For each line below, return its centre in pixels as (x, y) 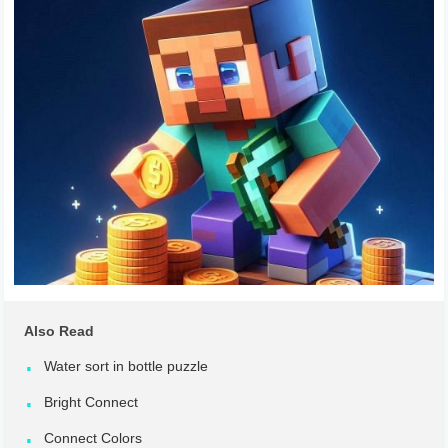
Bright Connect (91, 402)
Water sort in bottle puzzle (126, 366)
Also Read (59, 331)
